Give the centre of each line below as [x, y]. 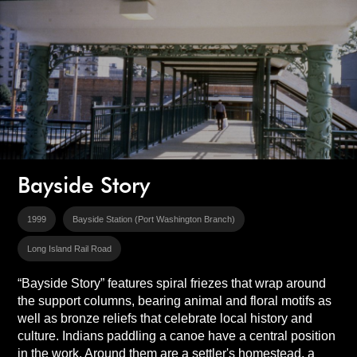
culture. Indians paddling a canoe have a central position [176, 336]
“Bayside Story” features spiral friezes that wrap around [171, 283]
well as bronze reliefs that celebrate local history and [165, 318]
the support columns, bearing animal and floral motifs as [174, 301]
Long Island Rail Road [69, 249]
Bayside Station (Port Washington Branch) [153, 219]
